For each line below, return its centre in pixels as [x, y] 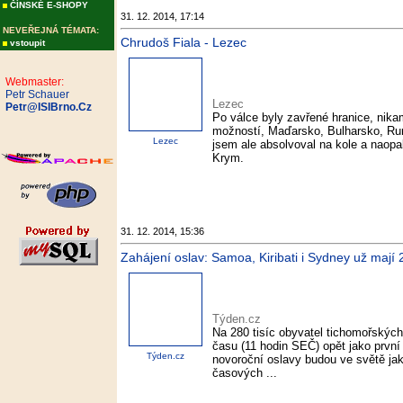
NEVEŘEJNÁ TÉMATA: [51, 30]
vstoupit [27, 43]
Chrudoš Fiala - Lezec [184, 42]
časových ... [245, 373]
